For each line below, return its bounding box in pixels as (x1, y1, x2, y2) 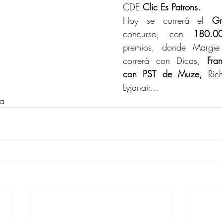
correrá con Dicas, (123, 55, 207, 66)
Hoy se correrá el (123, 14, 213, 26)
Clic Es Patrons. (143, 1, 201, 13)
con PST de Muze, (123, 68, 202, 80)
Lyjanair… (123, 81, 159, 93)
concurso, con (123, 28, 193, 40)
